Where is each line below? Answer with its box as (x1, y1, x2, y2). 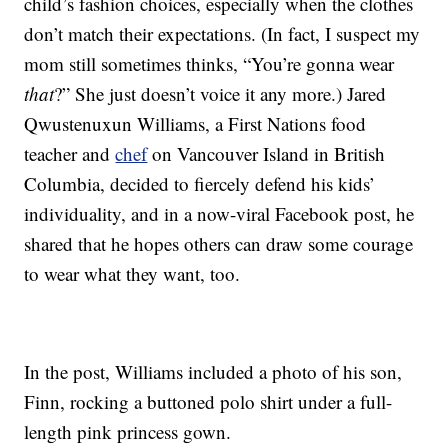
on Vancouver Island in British (147, 141, 386, 167)
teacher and (24, 141, 116, 167)
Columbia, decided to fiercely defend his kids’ (24, 171, 376, 197)
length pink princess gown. (24, 419, 232, 445)
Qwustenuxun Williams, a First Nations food (24, 111, 367, 137)
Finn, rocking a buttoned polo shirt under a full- (24, 389, 393, 415)
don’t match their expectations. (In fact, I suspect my (24, 21, 421, 47)
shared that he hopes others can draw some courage (24, 231, 414, 257)
